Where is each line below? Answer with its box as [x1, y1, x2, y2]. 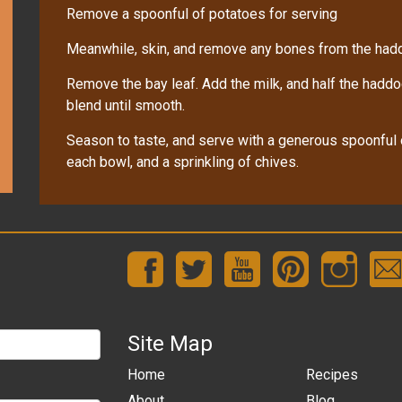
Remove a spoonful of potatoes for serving [66, 4, 337, 22]
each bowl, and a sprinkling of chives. [66, 153, 299, 170]
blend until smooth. [66, 96, 185, 114]
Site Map [127, 330, 213, 356]
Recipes [305, 365, 358, 383]
